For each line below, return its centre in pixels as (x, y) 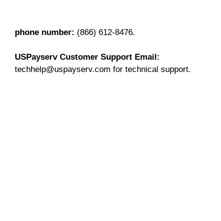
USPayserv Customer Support (74, 57)
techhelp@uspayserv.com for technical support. (103, 69)
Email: (147, 57)
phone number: (45, 32)
